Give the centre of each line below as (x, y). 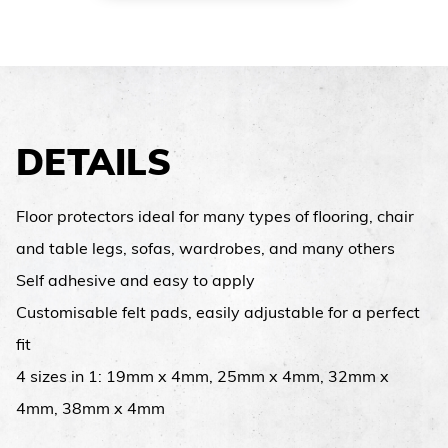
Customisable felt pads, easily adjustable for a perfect (218, 313)
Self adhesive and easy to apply (135, 281)
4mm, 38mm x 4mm (90, 409)
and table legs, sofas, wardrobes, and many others (205, 249)
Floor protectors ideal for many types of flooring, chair (215, 217)
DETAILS (93, 165)
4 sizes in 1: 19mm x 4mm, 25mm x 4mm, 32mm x (202, 377)
